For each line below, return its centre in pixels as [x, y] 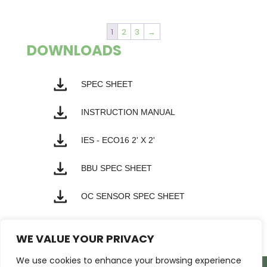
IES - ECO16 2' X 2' [118, 140]
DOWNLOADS [74, 51]
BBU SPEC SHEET [117, 168]
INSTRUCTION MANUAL [128, 112]
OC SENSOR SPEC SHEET [133, 196]
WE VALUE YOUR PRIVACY [85, 239]
